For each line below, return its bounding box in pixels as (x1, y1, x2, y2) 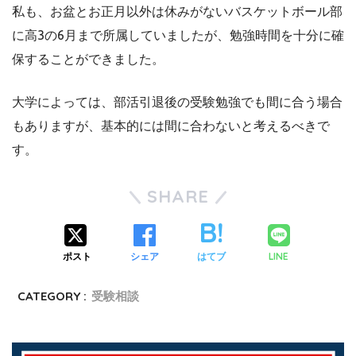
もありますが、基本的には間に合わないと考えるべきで (12, 118, 330, 133)
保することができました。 (12, 51, 164, 66)
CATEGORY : (17, 288, 87, 304)
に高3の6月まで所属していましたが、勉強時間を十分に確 (12, 27, 344, 42)
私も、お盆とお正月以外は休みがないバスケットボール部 (12, 3, 342, 18)
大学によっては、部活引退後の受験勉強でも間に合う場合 (12, 94, 342, 109)
